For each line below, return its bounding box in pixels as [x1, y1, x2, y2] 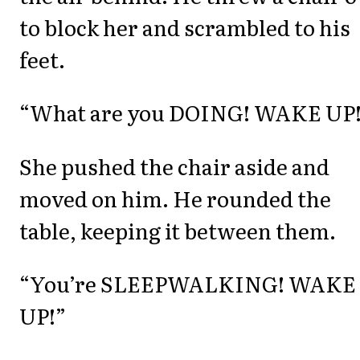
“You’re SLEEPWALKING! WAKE [19, 267, 356, 299]
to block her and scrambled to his [19, 10, 350, 43]
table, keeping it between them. [19, 214, 336, 246]
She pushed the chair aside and [19, 149, 329, 182]
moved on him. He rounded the [19, 182, 331, 214]
